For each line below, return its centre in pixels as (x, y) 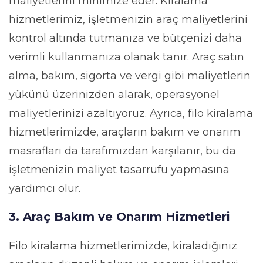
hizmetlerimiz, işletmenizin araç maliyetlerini (128, 19)
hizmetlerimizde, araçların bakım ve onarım (125, 132)
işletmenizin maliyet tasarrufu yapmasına (119, 169)
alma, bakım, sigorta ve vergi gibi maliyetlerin (130, 75)
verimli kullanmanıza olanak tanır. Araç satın (127, 57)
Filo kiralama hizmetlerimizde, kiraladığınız (123, 246)
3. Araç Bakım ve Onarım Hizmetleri (119, 216)
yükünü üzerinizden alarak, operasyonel (114, 94)
